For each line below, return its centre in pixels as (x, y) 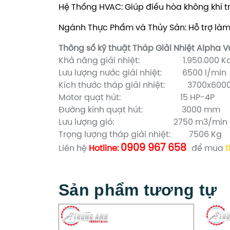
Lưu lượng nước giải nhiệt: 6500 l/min (142, 73)
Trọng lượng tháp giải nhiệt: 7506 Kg (140, 135)
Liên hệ (74, 148)
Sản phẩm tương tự (138, 190)
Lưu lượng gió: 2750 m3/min (143, 122)
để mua (208, 148)
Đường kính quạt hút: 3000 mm (139, 110)
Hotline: (105, 148)
